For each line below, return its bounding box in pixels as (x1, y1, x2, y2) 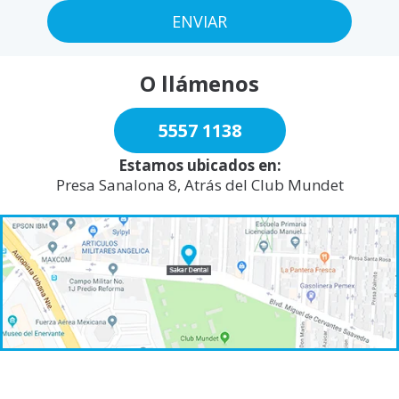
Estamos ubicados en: (118, 154, 281, 175)
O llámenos (140, 68, 259, 98)
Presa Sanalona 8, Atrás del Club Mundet (55, 174, 344, 195)
